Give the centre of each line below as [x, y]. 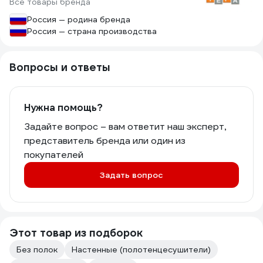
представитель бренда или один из [105, 141]
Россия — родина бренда [79, 19]
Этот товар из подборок [76, 233]
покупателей [54, 155]
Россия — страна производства [92, 31]
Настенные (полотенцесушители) [141, 249]
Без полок [37, 249]
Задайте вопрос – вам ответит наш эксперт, [125, 127]
